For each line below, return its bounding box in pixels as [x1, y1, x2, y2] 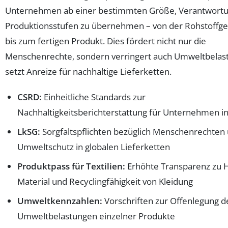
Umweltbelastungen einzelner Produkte [17, 210, 175, 222]
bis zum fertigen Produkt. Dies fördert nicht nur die [5, 35, 206, 47]
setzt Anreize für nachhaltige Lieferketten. [5, 66, 172, 78]
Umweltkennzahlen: [17, 195, 102, 207]
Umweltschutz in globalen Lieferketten [17, 141, 170, 153]
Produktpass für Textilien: [17, 160, 125, 173]
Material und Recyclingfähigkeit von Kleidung [17, 176, 193, 188]
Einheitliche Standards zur [42, 91, 146, 103]
